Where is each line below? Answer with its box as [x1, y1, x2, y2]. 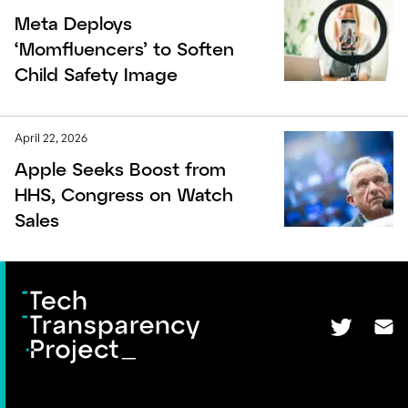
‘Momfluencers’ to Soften [15, 37, 234, 60]
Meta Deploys [15, 12, 132, 35]
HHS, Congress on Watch [15, 183, 233, 206]
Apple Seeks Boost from [15, 158, 226, 180]
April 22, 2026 [15, 130, 87, 146]
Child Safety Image [15, 63, 178, 86]
